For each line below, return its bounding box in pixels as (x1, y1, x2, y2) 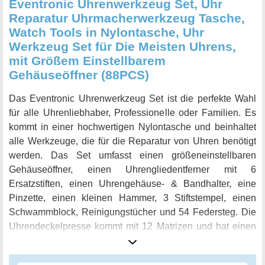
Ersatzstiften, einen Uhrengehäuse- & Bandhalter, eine (9, 179, 256, 189)
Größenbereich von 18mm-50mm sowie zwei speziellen (9, 235, 256, 246)
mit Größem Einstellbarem (9, 54, 166, 68)
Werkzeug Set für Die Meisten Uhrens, (9, 40, 236, 54)
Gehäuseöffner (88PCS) (9, 68, 149, 82)
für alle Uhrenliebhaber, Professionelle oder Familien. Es (9, 108, 256, 118)
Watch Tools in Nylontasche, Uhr (9, 25, 204, 40)
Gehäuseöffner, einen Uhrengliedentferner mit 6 (9, 164, 256, 175)
